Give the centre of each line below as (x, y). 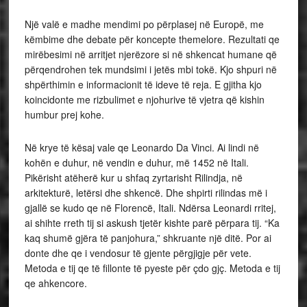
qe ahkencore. (56, 283)
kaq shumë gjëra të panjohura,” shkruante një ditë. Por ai (148, 238)
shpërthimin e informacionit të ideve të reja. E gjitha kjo (143, 84)
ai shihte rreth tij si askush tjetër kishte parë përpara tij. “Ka (152, 223)
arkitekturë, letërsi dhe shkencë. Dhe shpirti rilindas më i (146, 193)
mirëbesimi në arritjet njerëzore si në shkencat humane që (150, 54)
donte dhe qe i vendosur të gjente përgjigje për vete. (138, 253)
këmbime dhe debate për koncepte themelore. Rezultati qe (152, 39)
